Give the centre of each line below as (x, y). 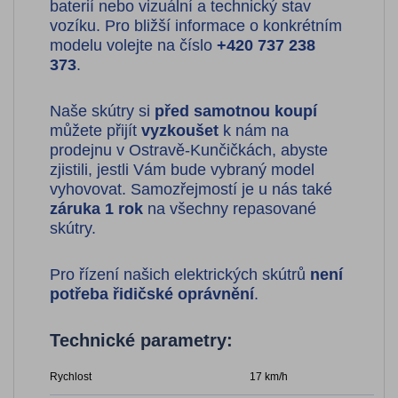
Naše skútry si (102, 111)
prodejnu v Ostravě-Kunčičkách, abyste (189, 150)
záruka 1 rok (96, 208)
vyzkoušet (180, 130)
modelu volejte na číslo (133, 45)
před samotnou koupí (236, 111)
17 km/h (269, 376)
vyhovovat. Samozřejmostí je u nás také (191, 189)
